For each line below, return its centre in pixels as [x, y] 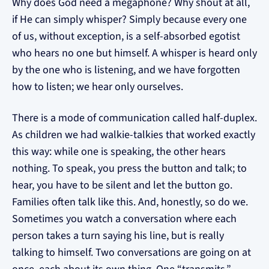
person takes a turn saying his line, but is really [118, 236]
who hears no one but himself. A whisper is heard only [134, 53]
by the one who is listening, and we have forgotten [126, 70]
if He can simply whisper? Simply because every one [129, 20]
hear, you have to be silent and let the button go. [122, 185]
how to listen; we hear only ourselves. [98, 87]
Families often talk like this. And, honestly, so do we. [130, 202]
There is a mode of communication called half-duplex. [134, 118]
